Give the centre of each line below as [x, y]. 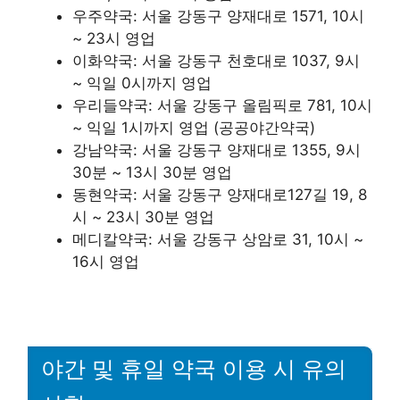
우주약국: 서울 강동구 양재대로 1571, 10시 [218, 16]
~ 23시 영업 [114, 38]
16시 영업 [106, 262]
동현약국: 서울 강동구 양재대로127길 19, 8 [220, 195]
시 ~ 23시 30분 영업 [143, 217]
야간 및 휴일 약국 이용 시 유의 [194, 369]
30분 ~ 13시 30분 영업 [152, 172]
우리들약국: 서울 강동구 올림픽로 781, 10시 [222, 105]
